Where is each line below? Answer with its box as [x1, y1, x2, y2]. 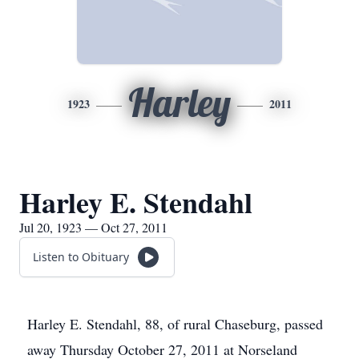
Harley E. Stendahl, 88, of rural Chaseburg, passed [27, 314, 323, 333]
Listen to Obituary [33, 249, 129, 264]
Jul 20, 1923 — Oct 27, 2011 [19, 219, 167, 236]
